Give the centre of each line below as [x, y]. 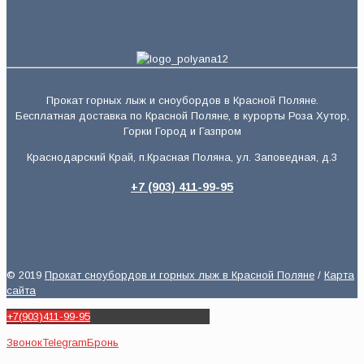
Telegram [65, 342]
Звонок [24, 342]
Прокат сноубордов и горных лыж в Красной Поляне [180, 275]
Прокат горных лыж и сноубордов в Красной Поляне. [182, 100]
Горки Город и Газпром [182, 131]
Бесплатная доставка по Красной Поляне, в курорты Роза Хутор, [182, 115]
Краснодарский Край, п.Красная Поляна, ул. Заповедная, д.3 [182, 157]
